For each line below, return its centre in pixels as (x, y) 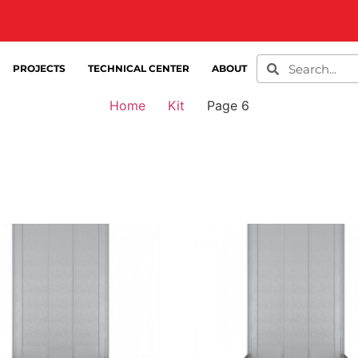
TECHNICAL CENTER (138, 68)
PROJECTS (39, 68)
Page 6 (228, 105)
